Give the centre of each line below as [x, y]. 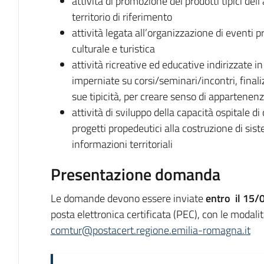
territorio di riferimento [122, 17]
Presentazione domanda [135, 174]
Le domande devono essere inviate [128, 198]
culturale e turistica [113, 49]
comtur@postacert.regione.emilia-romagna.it [150, 230]
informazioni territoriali [122, 144]
